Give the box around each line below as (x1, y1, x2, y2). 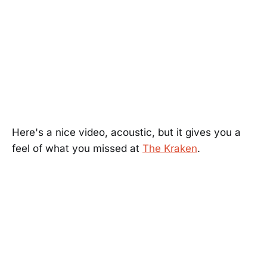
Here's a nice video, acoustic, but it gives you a (12, 126, 241, 139)
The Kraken (142, 142, 197, 155)
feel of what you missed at (12, 142, 142, 155)
